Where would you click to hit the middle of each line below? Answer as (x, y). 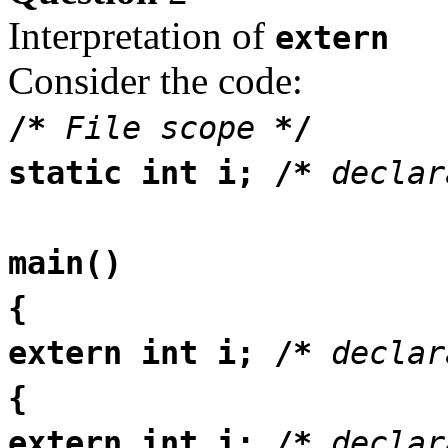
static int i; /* (169, 172)
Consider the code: (155, 80)
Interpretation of (141, 35)
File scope (160, 127)
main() (65, 262)
